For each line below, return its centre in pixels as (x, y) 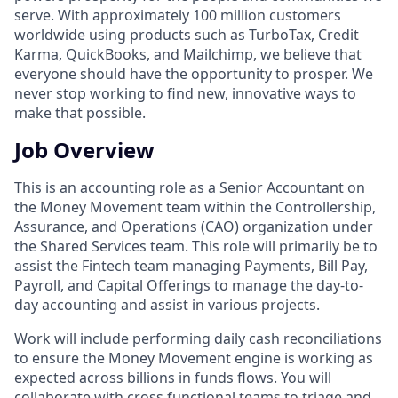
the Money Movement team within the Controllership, (195, 207)
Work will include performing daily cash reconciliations (198, 338)
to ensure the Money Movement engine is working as (194, 358)
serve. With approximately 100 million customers (178, 15)
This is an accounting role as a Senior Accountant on (190, 187)
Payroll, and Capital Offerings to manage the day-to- (189, 285)
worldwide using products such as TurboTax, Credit (187, 34)
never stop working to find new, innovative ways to (185, 93)
